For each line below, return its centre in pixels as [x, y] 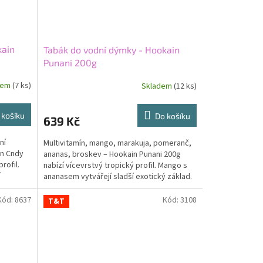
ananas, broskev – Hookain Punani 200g [112, 154]
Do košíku [172, 116]
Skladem [157, 87]
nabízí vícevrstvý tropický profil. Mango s [115, 165]
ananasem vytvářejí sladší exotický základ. [117, 176]
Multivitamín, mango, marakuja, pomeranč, [117, 143]
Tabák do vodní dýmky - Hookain [111, 49]
